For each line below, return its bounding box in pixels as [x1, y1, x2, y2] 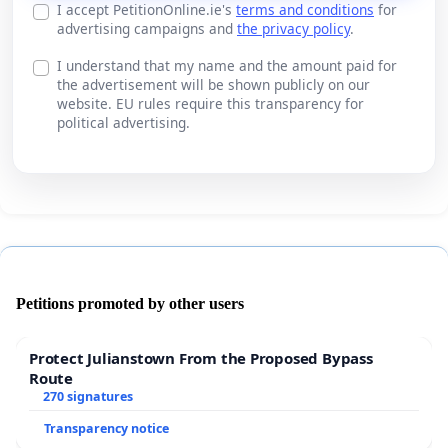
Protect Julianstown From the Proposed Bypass [29, 348, 373, 369]
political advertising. [57, 113, 190, 133]
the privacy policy [237, 19, 350, 39]
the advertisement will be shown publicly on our [57, 75, 370, 95]
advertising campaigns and [57, 19, 237, 39]
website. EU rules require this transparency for [57, 94, 364, 114]
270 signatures [42, 388, 133, 406]
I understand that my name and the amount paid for [57, 56, 397, 76]
